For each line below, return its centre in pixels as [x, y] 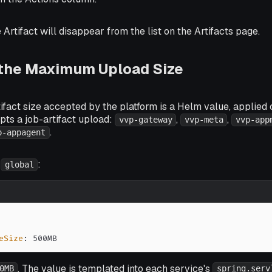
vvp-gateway [145, 120]
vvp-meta [204, 120]
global [19, 165]
